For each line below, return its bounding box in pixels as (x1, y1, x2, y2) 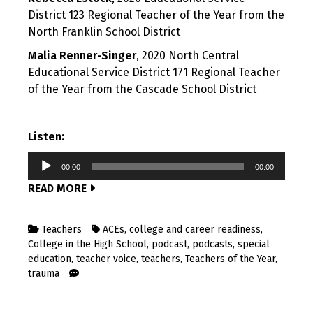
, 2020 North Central (136, 49, 239, 63)
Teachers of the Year (185, 253, 275, 265)
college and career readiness (129, 224, 261, 236)
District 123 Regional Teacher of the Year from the (28, 8, 284, 22)
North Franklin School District (28, 25, 180, 39)
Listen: (28, 130, 64, 144)
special (238, 238, 270, 251)
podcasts (192, 238, 233, 251)
